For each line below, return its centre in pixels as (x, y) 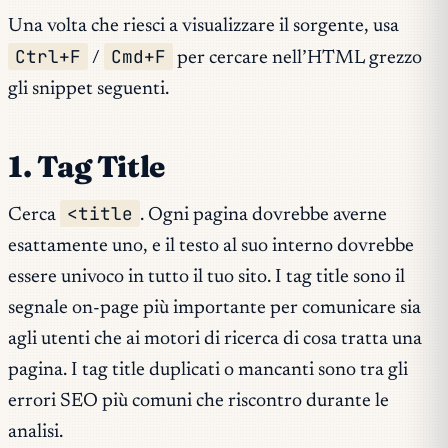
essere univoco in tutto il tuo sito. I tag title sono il (206, 277)
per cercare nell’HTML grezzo (298, 59)
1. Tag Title (86, 167)
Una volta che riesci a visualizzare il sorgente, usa (203, 27)
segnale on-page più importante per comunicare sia (214, 308)
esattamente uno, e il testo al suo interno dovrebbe (211, 246)
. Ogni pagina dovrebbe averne (264, 215)
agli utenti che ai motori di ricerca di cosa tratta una (215, 339)
